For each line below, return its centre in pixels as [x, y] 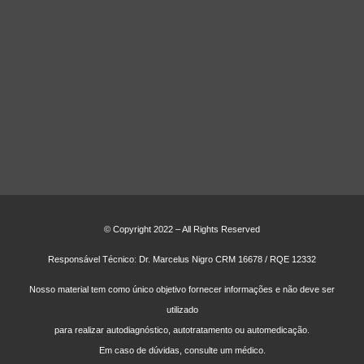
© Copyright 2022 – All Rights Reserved [182, 229]
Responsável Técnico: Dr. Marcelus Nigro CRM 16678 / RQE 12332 [182, 259]
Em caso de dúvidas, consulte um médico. [182, 350]
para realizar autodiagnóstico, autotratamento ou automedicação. [182, 329]
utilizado [182, 309]
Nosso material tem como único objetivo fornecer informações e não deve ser [182, 289]
